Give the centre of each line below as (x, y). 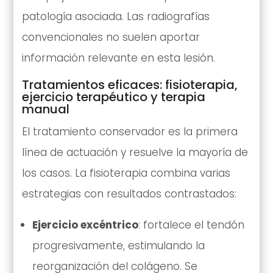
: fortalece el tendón (191, 225)
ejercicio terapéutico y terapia (113, 97)
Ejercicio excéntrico (85, 225)
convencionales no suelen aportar (111, 37)
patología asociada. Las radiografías (115, 16)
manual (45, 109)
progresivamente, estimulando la (118, 245)
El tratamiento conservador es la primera (129, 131)
